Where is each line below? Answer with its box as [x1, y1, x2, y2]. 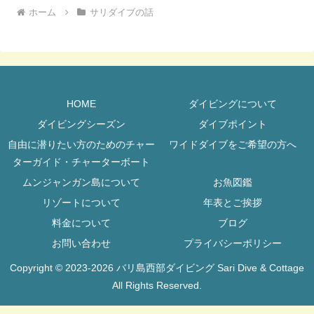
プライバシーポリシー [184, 238, 282, 250]
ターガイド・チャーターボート [13, 156, 150, 168]
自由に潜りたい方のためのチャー [8, 139, 155, 151]
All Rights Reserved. [112, 280, 202, 292]
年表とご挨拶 [203, 197, 262, 209]
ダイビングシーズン [37, 118, 125, 130]
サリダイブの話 [89, 7, 153, 18]
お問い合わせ [52, 238, 111, 250]
